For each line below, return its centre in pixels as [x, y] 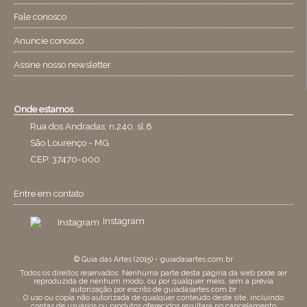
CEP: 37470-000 [65, 159]
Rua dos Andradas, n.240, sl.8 [91, 126]
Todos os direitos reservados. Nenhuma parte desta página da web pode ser [153, 272]
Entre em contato [49, 193]
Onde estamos [44, 109]
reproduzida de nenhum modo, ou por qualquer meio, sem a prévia [153, 281]
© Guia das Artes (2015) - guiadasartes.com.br [153, 259]
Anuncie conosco [49, 40]
